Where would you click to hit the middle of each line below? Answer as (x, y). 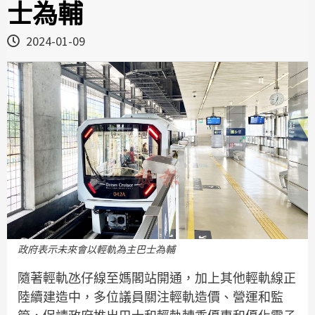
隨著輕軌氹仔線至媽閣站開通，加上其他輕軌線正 (157, 278)
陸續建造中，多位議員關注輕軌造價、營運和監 (150, 297)
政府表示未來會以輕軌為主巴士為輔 (96, 249)
